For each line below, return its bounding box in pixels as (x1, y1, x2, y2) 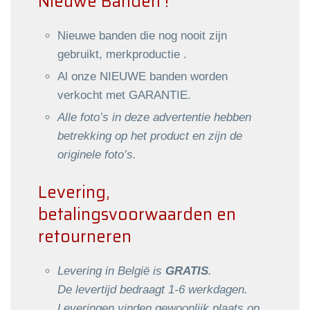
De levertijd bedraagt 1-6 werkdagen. (57, 282, 248, 296)
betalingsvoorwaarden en (38, 201, 236, 228)
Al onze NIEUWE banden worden (57, 69, 228, 83)
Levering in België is (57, 264, 162, 277)
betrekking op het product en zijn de (57, 129, 242, 143)
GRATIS (162, 264, 208, 277)
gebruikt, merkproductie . (57, 47, 187, 61)
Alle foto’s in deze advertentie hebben (57, 110, 251, 124)
